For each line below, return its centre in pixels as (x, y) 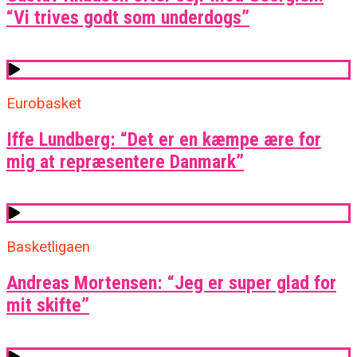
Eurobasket (44, 103)
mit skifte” (48, 306)
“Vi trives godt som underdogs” (128, 18)
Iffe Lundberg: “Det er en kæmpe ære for (164, 139)
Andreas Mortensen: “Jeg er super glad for (171, 283)
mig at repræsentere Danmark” (125, 161)
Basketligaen (48, 247)
